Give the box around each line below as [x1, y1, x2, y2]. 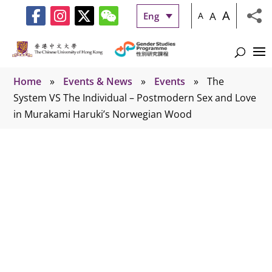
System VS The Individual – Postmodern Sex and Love [13, 90, 257, 104]
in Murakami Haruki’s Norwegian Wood [13, 107, 192, 121]
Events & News [63, 74, 133, 88]
